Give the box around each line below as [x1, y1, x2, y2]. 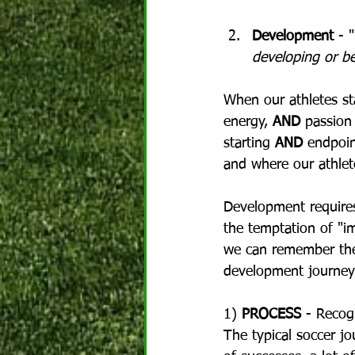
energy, [223, 115, 273, 129]
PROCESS [242, 307, 301, 322]
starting [223, 136, 275, 151]
